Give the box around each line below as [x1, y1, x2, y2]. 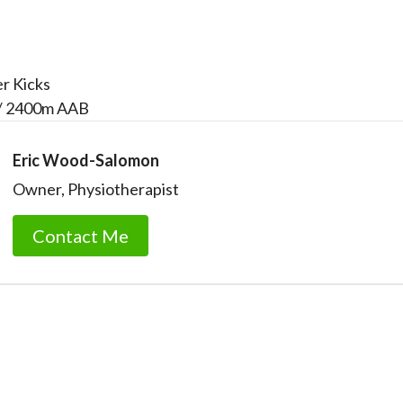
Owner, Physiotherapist [13, 179, 179, 199]
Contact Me [32, 225, 129, 246]
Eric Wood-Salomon [13, 150, 159, 170]
